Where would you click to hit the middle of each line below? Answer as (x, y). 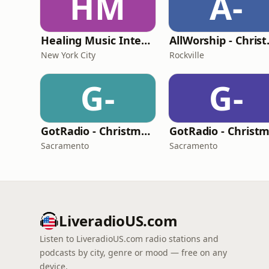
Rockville (187, 55)
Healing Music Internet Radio (146, 40)
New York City (68, 55)
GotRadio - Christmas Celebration (146, 131)
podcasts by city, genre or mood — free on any (133, 252)
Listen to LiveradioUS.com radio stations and (129, 239)
